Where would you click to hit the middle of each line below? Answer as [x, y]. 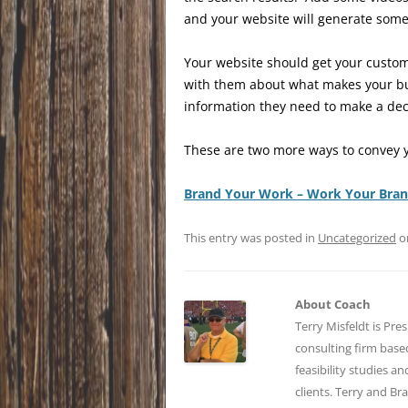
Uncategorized [357, 237]
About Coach [333, 304]
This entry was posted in [251, 237]
